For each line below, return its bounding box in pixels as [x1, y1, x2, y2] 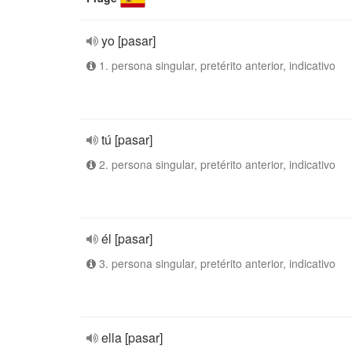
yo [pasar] [101, 31, 156, 49]
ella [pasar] [101, 328, 163, 346]
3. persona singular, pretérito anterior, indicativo [96, 255, 335, 271]
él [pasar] [101, 229, 152, 247]
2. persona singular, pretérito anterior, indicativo [96, 156, 335, 172]
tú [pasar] [101, 130, 152, 148]
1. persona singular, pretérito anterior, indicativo [96, 57, 335, 73]
